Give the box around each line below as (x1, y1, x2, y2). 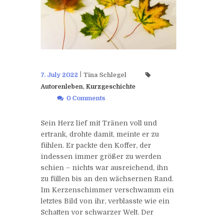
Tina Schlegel (83, 71, 126, 78)
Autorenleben (41, 83, 83, 90)
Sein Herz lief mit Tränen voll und (41, 119, 157, 127)
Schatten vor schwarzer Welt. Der (41, 208, 154, 216)
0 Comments (66, 94, 105, 102)
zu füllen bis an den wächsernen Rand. (41, 174, 173, 183)
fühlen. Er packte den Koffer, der (41, 141, 151, 149)
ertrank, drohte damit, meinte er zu (41, 130, 159, 138)
